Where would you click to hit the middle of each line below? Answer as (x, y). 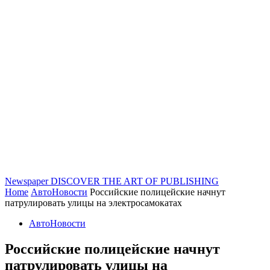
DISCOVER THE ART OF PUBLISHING (135, 181)
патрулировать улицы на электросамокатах (93, 203)
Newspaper (27, 181)
